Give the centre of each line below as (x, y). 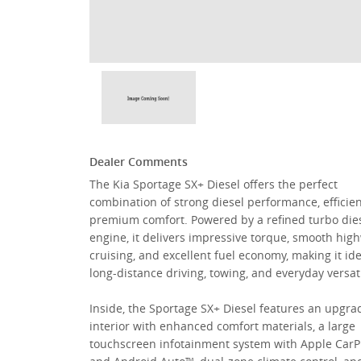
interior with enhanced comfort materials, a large (222, 326)
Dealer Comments (139, 162)
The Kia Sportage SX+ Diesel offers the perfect (214, 184)
